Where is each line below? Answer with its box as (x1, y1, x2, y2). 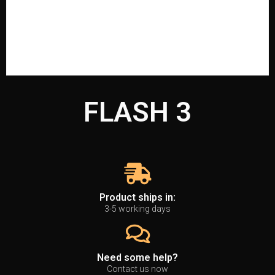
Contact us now (107, 264, 168, 274)
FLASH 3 (83, 96, 192, 128)
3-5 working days (104, 204, 171, 214)
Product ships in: (99, 192, 176, 203)
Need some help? (97, 252, 178, 263)
